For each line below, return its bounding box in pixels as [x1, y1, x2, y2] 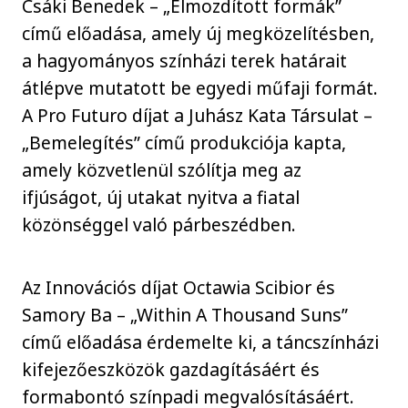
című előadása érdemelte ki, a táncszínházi [22, 329, 380, 354]
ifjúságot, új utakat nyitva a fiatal [22, 185, 301, 210]
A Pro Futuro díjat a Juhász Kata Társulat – [22, 103, 373, 128]
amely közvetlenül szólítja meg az [22, 158, 302, 183]
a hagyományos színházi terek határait [22, 48, 348, 74]
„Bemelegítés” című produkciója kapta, [22, 130, 347, 156]
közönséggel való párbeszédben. [22, 212, 297, 238]
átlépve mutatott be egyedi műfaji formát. [22, 76, 379, 101]
